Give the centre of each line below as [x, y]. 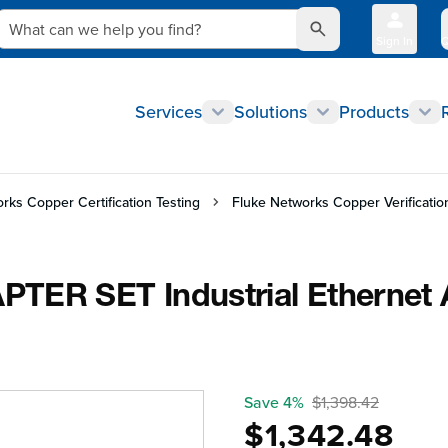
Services [168, 111]
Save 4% [274, 402]
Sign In [394, 40]
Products [374, 111]
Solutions [270, 111]
